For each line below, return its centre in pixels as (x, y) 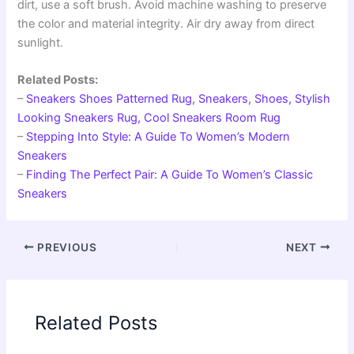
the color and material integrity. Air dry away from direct (166, 23)
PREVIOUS (66, 247)
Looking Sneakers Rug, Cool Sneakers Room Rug (149, 117)
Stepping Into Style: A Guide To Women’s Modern (158, 136)
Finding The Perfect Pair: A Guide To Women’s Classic (170, 174)
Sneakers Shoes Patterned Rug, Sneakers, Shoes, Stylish (179, 98)
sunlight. (41, 42)
